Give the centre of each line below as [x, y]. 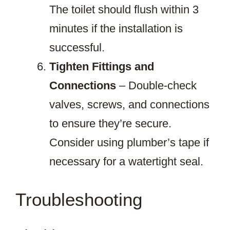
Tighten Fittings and [102, 67]
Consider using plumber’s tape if [129, 143]
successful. [77, 48]
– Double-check [156, 86]
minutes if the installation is [116, 29]
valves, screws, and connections [129, 105]
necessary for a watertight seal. [126, 162]
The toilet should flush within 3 [124, 10]
